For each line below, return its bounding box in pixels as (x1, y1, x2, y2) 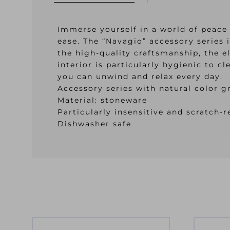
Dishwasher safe (57, 119, 131, 128)
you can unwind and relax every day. (57, 72, 223, 81)
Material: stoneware (57, 95, 147, 105)
